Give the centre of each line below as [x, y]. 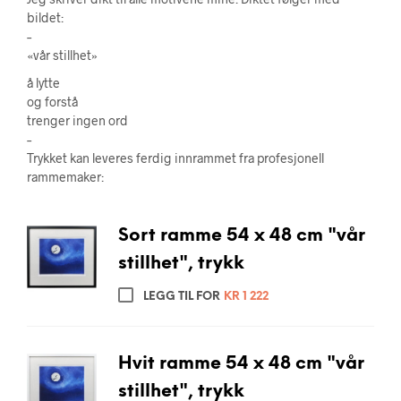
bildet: [45, 17]
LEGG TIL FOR [181, 297]
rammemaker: [65, 177]
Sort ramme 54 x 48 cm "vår [241, 236]
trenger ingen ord [77, 120]
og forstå [52, 102]
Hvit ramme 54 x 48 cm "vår [241, 363]
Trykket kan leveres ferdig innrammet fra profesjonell [175, 158]
